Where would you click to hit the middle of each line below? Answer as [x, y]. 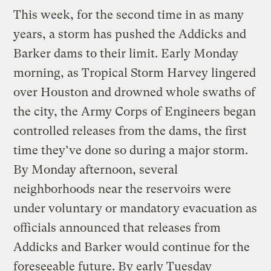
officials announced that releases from [117, 227]
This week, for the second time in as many [129, 15]
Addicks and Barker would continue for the [132, 247]
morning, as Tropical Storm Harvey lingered [135, 73]
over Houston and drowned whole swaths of [135, 92]
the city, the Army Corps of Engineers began [135, 111]
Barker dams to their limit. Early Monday [126, 53]
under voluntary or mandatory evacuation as [135, 208]
